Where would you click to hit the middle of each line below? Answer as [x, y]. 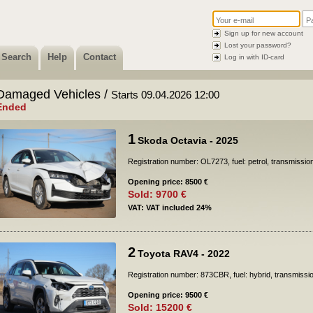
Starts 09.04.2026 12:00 [165, 95]
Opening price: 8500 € [168, 182]
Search [16, 57]
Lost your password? [258, 45]
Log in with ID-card [254, 57]
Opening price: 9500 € [168, 295]
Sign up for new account [264, 33]
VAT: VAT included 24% [170, 208]
